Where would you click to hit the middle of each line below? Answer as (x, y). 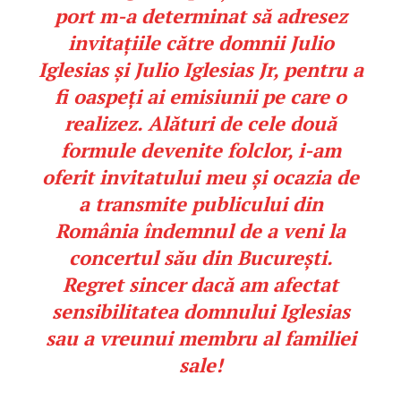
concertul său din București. (200, 258)
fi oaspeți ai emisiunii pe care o (200, 97)
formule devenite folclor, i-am (200, 150)
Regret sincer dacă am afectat (200, 285)
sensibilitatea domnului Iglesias (200, 311)
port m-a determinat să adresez (200, 16)
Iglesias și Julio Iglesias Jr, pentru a (200, 70)
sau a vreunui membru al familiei (200, 338)
